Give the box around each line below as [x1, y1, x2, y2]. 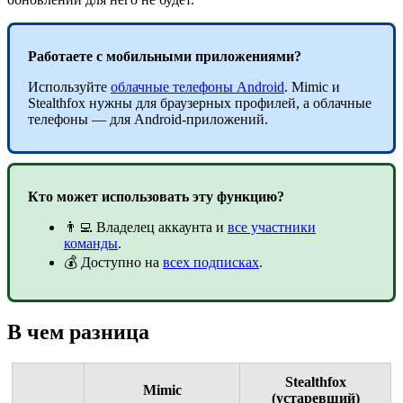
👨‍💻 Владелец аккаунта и [64, 219, 228, 235]
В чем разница [7, 319, 149, 344]
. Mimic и [284, 78, 340, 94]
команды [64, 235, 118, 251]
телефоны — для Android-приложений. [28, 111, 268, 127]
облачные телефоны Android [111, 78, 284, 94]
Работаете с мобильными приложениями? [28, 48, 301, 64]
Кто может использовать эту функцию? [28, 188, 284, 204]
